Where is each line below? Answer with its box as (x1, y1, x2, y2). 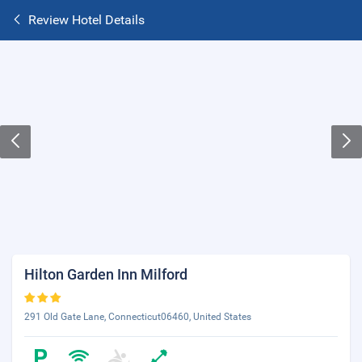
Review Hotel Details (28, 12, 145, 27)
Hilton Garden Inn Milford (24, 266, 187, 283)
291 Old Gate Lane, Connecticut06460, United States (24, 311, 251, 322)
